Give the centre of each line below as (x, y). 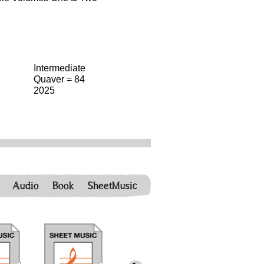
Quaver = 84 (59, 79)
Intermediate (60, 68)
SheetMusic (113, 186)
